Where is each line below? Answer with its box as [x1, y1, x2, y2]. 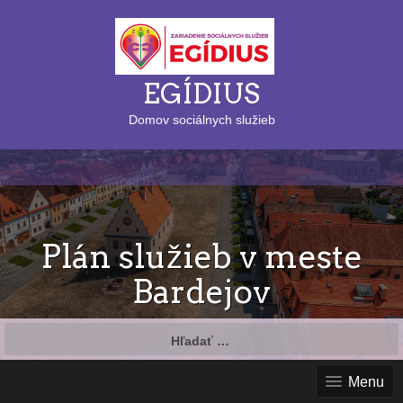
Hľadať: [4, 324, 50, 338]
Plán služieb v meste [40, 236, 363, 276]
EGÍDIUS [143, 76, 260, 110]
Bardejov [132, 271, 271, 311]
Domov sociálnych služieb [128, 112, 275, 127]
